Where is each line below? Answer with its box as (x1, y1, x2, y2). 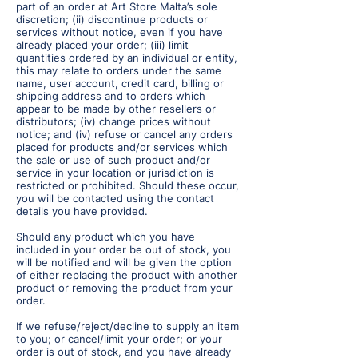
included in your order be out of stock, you (16, 243, 231, 257)
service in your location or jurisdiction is (16, 166, 214, 180)
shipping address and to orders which (16, 89, 205, 103)
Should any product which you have (16, 230, 195, 244)
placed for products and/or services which (16, 141, 228, 154)
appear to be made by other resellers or (16, 102, 216, 116)
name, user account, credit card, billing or (16, 77, 224, 90)
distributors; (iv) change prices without (16, 115, 211, 129)
